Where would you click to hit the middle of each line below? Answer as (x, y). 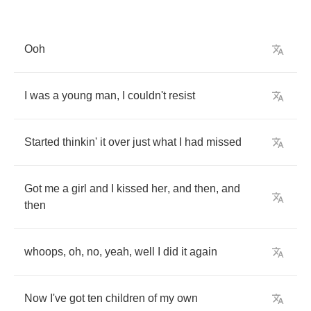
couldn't (147, 95)
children (125, 298)
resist (182, 95)
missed (224, 142)
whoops (44, 252)
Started (42, 142)
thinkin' (80, 142)
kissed (133, 188)
